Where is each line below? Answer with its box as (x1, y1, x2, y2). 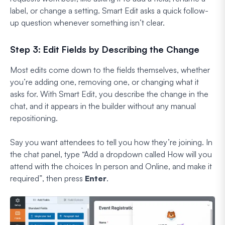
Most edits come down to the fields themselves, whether (10, 65, 210, 75)
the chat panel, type (10, 149, 82, 159)
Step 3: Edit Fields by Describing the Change (10, 44, 199, 55)
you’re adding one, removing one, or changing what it (10, 77, 199, 87)
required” (10, 173, 42, 183)
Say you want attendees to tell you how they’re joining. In (10, 137, 212, 147)
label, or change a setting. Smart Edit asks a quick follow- (10, 6, 208, 16)
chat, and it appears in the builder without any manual (10, 101, 196, 111)
